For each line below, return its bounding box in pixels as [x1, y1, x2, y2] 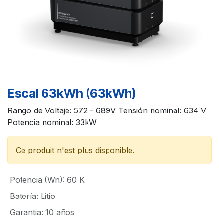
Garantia [9, 207, 41, 217]
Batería [9, 191, 36, 201]
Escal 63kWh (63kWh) [7, 86, 136, 101]
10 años [45, 207, 74, 217]
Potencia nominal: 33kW [7, 117, 97, 127]
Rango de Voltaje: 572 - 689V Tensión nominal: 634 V [7, 105, 206, 115]
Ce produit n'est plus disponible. [16, 145, 134, 155]
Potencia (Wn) [9, 175, 63, 185]
